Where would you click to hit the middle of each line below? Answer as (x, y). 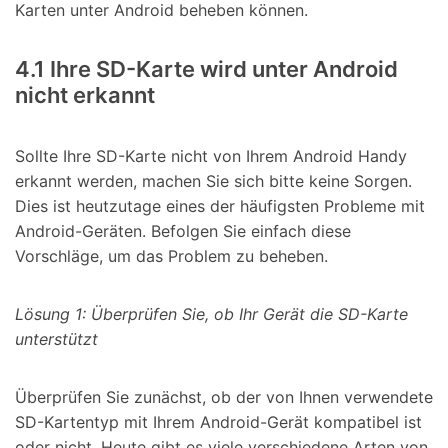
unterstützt (56, 339)
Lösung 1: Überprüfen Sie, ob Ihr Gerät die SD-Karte (211, 314)
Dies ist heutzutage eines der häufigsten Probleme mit (220, 206)
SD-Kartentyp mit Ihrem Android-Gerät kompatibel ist (218, 422)
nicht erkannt (85, 95)
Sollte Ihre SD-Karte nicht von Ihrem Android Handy (211, 156)
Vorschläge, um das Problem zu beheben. (171, 256)
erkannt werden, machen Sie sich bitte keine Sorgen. (213, 181)
